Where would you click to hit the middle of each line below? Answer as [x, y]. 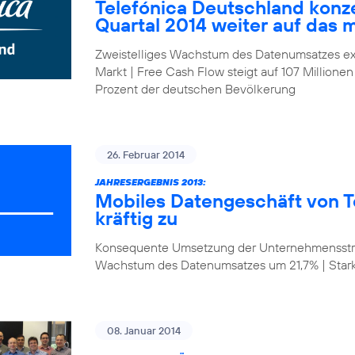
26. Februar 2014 [146, 155]
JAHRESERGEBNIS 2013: [151, 182]
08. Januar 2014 [144, 330]
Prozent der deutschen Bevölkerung [195, 89]
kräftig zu [136, 218]
